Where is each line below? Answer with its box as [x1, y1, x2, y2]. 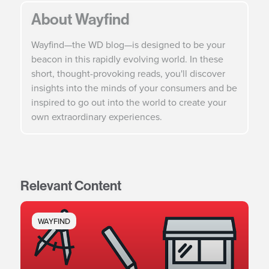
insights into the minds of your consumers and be [31, 80, 237, 94]
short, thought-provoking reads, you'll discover [31, 66, 225, 80]
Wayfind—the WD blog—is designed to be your [31, 37, 225, 51]
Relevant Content [20, 177, 121, 194]
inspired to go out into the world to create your [31, 95, 226, 109]
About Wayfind [31, 10, 129, 29]
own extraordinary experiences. [31, 109, 162, 123]
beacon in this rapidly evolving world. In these [31, 52, 223, 65]
